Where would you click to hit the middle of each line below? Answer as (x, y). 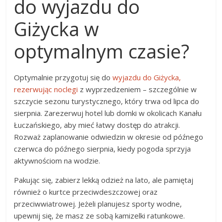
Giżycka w (56, 29)
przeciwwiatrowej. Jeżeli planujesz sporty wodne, (98, 204)
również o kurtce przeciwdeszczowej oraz (86, 192)
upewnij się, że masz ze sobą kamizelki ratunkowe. (100, 216)
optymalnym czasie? (102, 51)
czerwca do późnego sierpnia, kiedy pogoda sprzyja (103, 149)
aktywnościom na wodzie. (57, 161)
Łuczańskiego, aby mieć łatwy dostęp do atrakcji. (97, 125)
